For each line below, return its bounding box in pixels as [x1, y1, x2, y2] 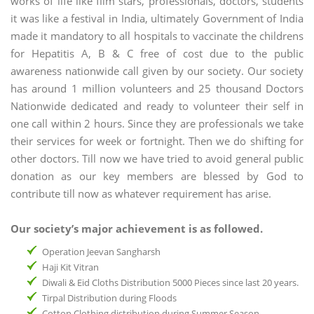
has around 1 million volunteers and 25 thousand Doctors [11, 81, 303, 96]
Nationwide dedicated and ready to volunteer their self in [11, 99, 303, 114]
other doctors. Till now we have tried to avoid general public [11, 151, 303, 166]
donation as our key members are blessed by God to [11, 169, 303, 184]
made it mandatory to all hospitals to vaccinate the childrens [11, 29, 303, 43]
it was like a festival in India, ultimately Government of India [11, 11, 303, 26]
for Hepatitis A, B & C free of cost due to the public [11, 46, 303, 61]
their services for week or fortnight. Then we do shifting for [11, 134, 303, 149]
